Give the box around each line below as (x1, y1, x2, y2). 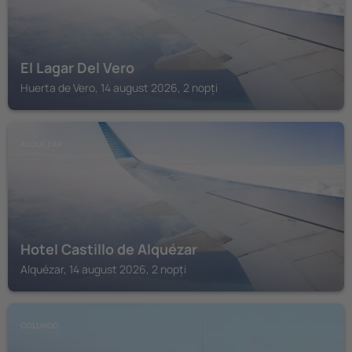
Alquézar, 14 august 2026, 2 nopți (20, 262, 186, 277)
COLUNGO (20, 320, 59, 331)
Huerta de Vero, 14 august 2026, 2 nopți (20, 80, 218, 95)
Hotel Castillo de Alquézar (20, 240, 197, 258)
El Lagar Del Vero (20, 58, 134, 77)
